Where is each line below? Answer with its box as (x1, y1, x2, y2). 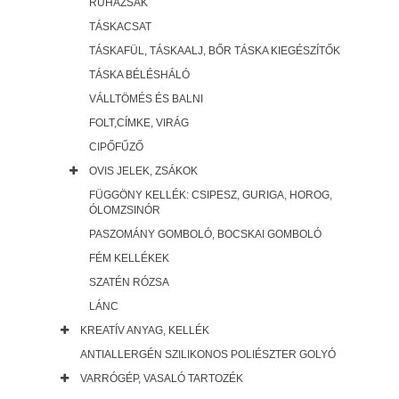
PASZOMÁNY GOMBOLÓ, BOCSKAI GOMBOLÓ (89, 228, 322, 241)
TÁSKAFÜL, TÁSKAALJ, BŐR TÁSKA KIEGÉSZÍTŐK (89, 45, 340, 58)
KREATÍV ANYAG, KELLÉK (80, 324, 209, 338)
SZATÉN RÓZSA (89, 276, 169, 289)
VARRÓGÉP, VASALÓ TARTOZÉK (80, 372, 243, 386)
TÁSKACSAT (89, 20, 151, 34)
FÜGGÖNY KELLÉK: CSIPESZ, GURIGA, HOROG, (89, 189, 332, 202)
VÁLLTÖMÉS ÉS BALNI (89, 93, 203, 106)
